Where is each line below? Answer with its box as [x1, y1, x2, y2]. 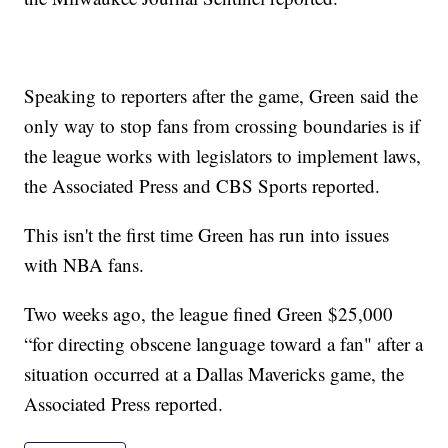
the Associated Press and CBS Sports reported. [24, 173, 381, 199]
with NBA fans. [24, 252, 145, 278]
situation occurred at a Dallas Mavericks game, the [24, 361, 405, 387]
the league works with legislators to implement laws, [24, 143, 422, 169]
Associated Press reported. [24, 391, 224, 417]
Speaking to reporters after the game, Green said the [24, 83, 419, 109]
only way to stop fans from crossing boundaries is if [24, 113, 421, 139]
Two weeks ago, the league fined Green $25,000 [24, 301, 394, 327]
